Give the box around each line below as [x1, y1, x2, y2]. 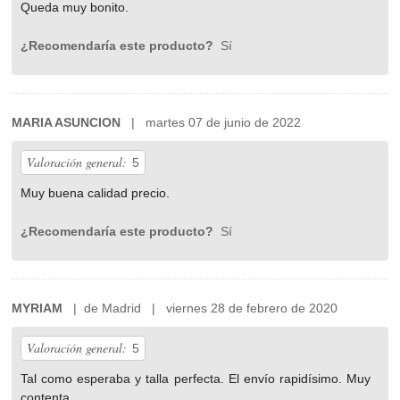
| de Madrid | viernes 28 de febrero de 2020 [62, 301, 338, 316]
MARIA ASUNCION [12, 115, 121, 130]
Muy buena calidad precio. [21, 186, 171, 201]
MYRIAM [12, 301, 63, 316]
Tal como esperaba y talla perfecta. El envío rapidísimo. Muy [21, 371, 371, 387]
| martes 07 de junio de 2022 [121, 115, 302, 130]
